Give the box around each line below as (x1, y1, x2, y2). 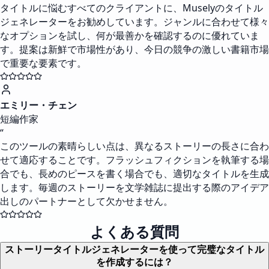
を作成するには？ (96, 257, 173, 267)
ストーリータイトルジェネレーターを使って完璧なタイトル (5, 244, 264, 255)
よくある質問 (90, 222, 179, 241)
